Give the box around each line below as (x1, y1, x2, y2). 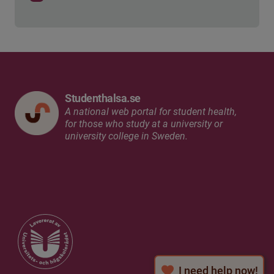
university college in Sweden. (65, 130, 188, 143)
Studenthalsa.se (65, 92, 141, 105)
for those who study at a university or (65, 118, 223, 130)
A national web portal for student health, (65, 106, 237, 118)
